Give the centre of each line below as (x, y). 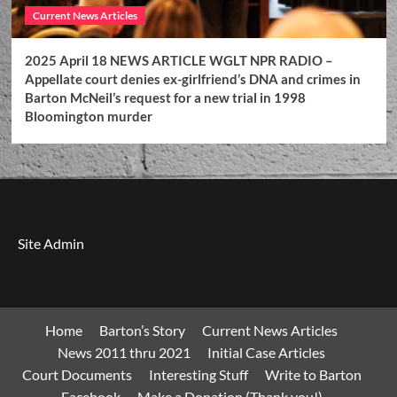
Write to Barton (313, 375)
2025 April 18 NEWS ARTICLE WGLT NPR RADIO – (179, 61)
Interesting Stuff (198, 375)
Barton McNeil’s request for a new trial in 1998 (165, 98)
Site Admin (51, 244)
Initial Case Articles (266, 353)
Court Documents (77, 375)
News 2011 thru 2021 (124, 353)
